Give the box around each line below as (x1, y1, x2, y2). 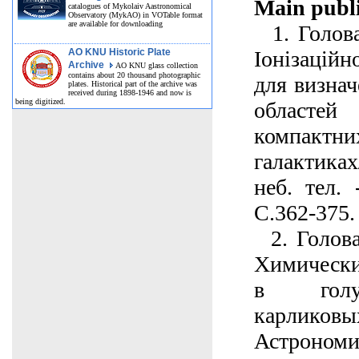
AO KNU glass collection (114, 61, 198, 70)
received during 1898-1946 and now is (68, 88, 192, 97)
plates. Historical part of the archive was (68, 79, 197, 88)
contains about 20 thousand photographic (68, 71, 200, 79)
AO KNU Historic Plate (68, 46, 171, 58)
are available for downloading (68, 19, 163, 28)
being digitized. (15, 97, 66, 106)
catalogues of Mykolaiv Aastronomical (68, 2, 192, 10)
